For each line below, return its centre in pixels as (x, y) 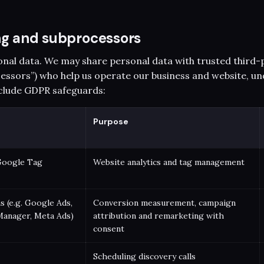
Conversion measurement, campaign (164, 202)
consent (109, 228)
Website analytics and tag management (169, 162)
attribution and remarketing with (159, 215)
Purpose (111, 121)
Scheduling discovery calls (144, 256)
